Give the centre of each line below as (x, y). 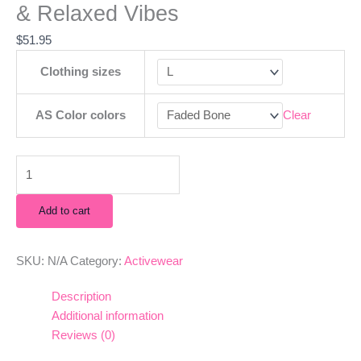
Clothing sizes (81, 72)
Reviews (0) (83, 336)
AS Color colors (81, 116)
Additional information (107, 316)
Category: (97, 261)
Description (81, 297)
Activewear (154, 261)
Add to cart (64, 210)
